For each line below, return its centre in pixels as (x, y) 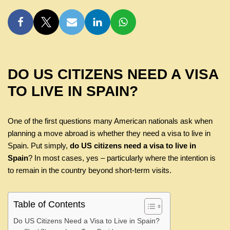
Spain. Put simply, (39, 146)
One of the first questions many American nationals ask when (110, 121)
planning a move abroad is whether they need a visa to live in (109, 133)
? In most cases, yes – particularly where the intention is (122, 158)
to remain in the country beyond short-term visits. (90, 170)
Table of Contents (49, 205)
